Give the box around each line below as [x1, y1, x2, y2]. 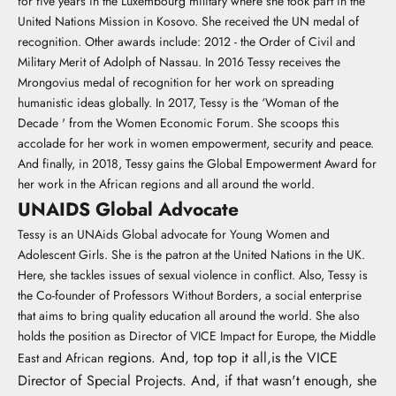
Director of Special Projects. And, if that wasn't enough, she [18, 370, 377, 391]
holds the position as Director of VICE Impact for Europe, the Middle [18, 327, 376, 345]
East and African [18, 349, 103, 367]
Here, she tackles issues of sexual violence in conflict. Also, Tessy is [18, 266, 368, 284]
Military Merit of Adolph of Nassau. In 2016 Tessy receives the [18, 53, 340, 71]
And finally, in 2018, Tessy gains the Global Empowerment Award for [18, 155, 377, 172]
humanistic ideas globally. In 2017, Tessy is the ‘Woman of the [18, 94, 339, 111]
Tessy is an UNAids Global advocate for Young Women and [18, 225, 330, 243]
